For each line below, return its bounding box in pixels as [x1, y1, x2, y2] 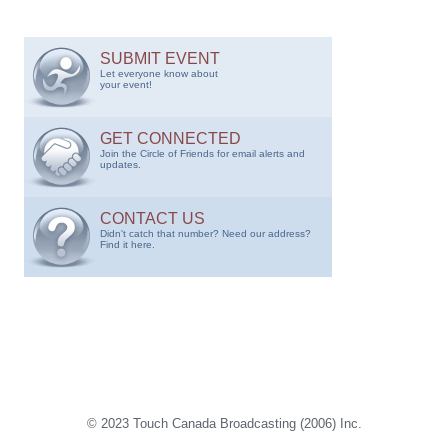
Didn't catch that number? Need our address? [100, 227, 311, 239]
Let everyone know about [100, 67, 218, 79]
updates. [100, 158, 141, 170]
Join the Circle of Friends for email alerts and [100, 147, 305, 159]
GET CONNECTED [100, 129, 241, 147]
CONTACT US [100, 209, 205, 227]
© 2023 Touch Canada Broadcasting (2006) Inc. [86, 416, 362, 432]
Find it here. [100, 238, 155, 250]
